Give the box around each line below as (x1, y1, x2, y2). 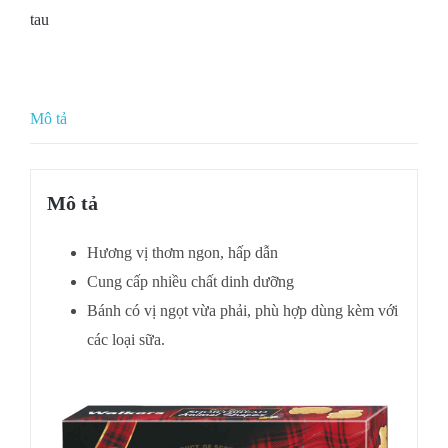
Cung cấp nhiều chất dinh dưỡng (86, 273, 294, 291)
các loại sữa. (86, 331, 165, 349)
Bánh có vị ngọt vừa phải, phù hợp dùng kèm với (86, 302, 398, 320)
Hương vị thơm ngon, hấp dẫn (86, 244, 278, 262)
